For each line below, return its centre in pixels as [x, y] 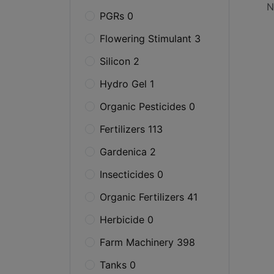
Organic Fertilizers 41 [149, 197]
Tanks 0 [118, 265]
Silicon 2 [120, 61]
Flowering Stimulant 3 [150, 39]
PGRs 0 [117, 16]
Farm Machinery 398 [147, 242]
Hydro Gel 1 [127, 84]
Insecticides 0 [131, 174]
